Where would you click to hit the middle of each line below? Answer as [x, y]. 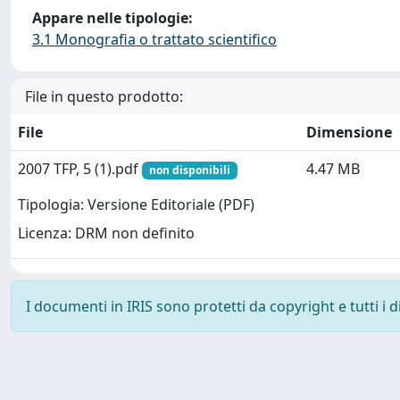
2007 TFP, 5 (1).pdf [80, 169]
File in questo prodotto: [104, 96]
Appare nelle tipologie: [112, 18]
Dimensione [349, 132]
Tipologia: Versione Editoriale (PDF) [136, 205]
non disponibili [189, 170]
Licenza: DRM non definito [106, 233]
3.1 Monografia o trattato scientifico [154, 39]
